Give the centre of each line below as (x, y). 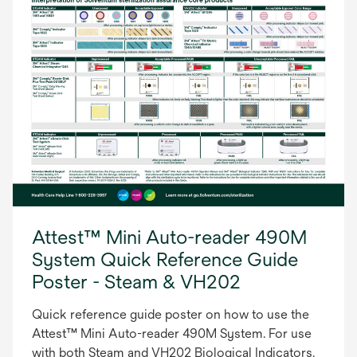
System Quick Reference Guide (165, 259)
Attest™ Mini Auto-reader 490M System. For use (172, 333)
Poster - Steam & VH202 (136, 281)
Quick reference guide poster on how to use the (171, 314)
